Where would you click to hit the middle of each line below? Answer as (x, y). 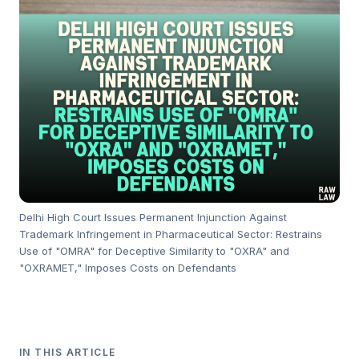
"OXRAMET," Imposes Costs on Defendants (128, 267)
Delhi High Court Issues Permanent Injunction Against (153, 217)
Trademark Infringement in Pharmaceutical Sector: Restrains (171, 234)
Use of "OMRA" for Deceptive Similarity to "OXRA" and (154, 250)
